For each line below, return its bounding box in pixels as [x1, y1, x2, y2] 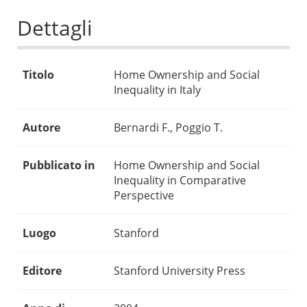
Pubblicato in [23, 158, 95, 173]
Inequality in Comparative [114, 173, 246, 188]
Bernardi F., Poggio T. [114, 120, 223, 136]
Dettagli [17, 14, 93, 42]
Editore [23, 263, 62, 279]
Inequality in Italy [114, 82, 201, 98]
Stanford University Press [114, 263, 245, 279]
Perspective [114, 188, 174, 204]
